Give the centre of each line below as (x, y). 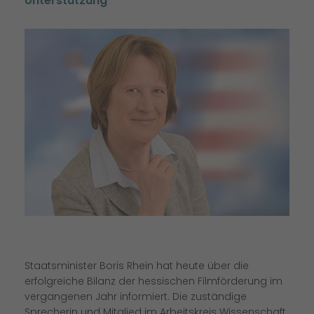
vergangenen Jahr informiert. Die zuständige (136, 297)
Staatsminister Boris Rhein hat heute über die (137, 266)
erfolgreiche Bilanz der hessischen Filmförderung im (153, 281)
